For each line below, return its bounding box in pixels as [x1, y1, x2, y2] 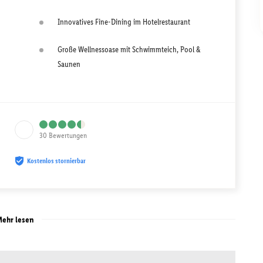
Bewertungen [49, 130, 87, 140]
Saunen [58, 59, 80, 69]
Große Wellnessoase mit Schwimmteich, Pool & [58, 44, 201, 55]
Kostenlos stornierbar [27, 156, 86, 165]
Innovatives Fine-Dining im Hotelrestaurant [58, 16, 190, 27]
